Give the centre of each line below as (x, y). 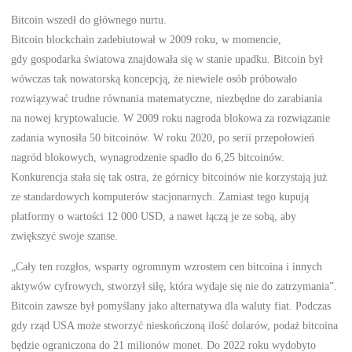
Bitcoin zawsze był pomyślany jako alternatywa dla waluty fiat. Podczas (171, 305)
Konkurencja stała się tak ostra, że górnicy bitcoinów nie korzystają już (169, 176)
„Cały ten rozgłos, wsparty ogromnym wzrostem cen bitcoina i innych (167, 266)
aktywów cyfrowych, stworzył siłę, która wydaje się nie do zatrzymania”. (174, 286)
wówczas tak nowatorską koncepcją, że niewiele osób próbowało (154, 78)
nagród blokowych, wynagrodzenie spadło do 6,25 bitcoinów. (148, 157)
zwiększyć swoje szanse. (65, 235)
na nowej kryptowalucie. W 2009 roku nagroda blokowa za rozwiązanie (171, 117)
